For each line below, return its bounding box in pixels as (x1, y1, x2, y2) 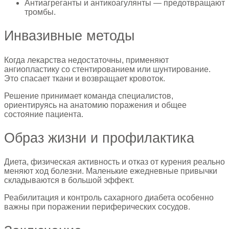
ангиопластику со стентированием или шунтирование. (4, 64, 211, 74)
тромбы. (25, 7, 56, 16)
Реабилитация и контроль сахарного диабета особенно (4, 193, 214, 202)
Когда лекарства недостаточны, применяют (4, 55, 169, 64)
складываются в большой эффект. (4, 176, 134, 185)
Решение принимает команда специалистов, (4, 91, 173, 100)
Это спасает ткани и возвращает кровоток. (4, 74, 165, 83)
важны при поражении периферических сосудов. (4, 202, 190, 212)
